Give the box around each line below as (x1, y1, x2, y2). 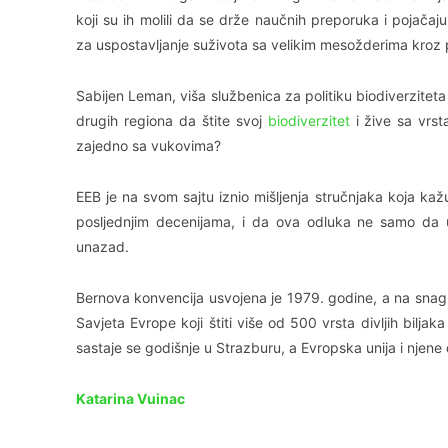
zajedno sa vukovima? (76, 137, 221, 155)
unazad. (76, 238, 129, 256)
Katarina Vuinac (76, 390, 185, 408)
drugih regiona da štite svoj (76, 112, 268, 130)
